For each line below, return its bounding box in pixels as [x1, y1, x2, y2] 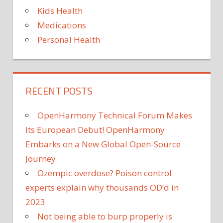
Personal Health [37, 33, 100, 45]
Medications [37, 19, 86, 31]
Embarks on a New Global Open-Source [25, 138, 181, 150]
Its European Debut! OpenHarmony [25, 123, 165, 135]
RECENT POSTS [25, 83, 93, 99]
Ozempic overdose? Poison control [37, 167, 172, 179]
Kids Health [37, 4, 83, 16]
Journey [25, 152, 56, 164]
